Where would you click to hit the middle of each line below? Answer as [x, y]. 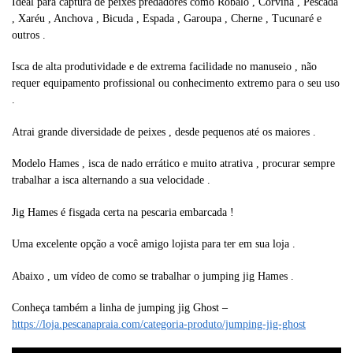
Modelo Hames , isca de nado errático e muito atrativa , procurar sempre [173, 164]
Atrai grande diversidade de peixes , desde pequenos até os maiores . [164, 132]
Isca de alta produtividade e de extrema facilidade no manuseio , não [164, 67]
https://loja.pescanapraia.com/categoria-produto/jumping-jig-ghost [159, 324]
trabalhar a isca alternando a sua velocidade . [111, 180]
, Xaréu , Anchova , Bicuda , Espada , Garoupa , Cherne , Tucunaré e [167, 18]
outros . [29, 35]
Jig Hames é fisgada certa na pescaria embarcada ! [123, 212]
